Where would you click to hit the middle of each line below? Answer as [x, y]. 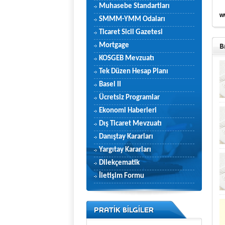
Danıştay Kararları [126, 137]
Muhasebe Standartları [134, 6]
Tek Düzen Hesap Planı [134, 72]
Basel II [110, 85]
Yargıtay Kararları [125, 150]
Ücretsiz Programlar [129, 98]
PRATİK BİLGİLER [124, 210]
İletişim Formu [122, 176]
